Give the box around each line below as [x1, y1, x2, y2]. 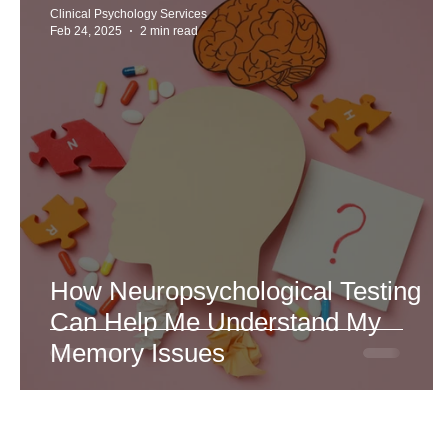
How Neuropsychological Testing [50, 276, 421, 306]
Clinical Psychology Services [50, 7, 207, 21]
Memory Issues [50, 338, 225, 368]
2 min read [140, 23, 198, 38]
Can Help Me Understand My [50, 307, 381, 337]
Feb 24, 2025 [50, 23, 122, 38]
